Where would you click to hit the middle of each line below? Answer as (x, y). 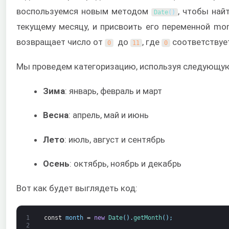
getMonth (147, 217)
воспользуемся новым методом (84, 11)
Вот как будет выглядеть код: (77, 188)
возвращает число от (61, 42)
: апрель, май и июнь (109, 115)
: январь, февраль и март (113, 91)
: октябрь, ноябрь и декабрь (125, 163)
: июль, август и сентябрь (115, 139)
